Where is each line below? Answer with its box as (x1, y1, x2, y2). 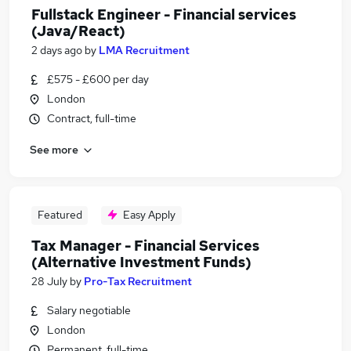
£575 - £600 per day (47, 72, 149, 86)
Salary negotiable (47, 303, 131, 317)
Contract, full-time (47, 111, 136, 125)
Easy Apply (123, 208, 175, 222)
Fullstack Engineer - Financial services (31, 5, 296, 24)
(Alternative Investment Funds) (31, 253, 251, 271)
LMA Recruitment (99, 43, 190, 57)
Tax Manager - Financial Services (31, 237, 259, 255)
